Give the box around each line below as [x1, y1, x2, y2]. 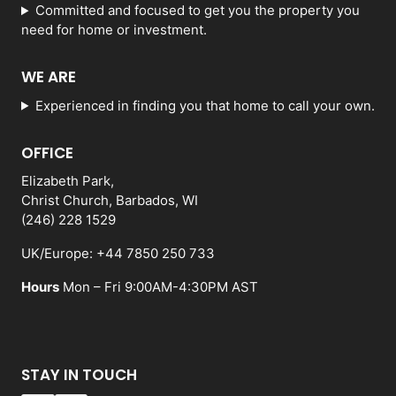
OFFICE [21, 141, 73, 164]
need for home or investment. [21, 21, 207, 39]
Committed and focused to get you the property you [34, 2, 360, 19]
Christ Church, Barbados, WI [21, 192, 198, 209]
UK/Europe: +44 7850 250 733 [21, 245, 215, 263]
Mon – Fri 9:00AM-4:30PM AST [59, 278, 258, 296]
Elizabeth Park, [21, 172, 114, 190]
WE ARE [21, 66, 76, 88]
